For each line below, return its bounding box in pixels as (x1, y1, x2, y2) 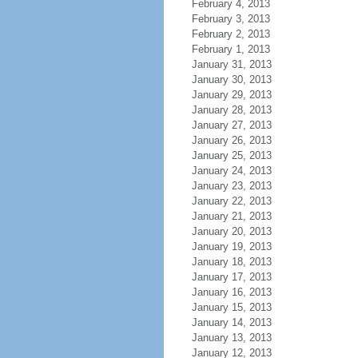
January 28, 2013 (191, 104, 272, 116)
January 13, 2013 (191, 332, 272, 344)
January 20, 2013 (191, 225, 272, 237)
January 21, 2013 (191, 210, 272, 222)
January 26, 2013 (191, 134, 272, 146)
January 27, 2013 (191, 119, 272, 131)
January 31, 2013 (191, 58, 272, 70)
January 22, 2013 (191, 195, 272, 207)
